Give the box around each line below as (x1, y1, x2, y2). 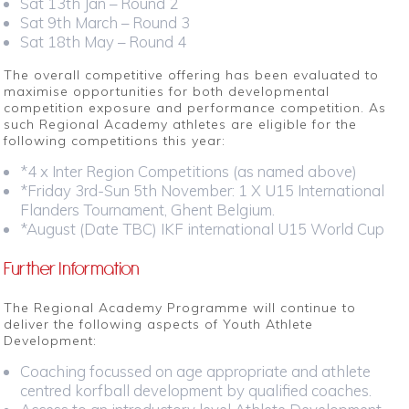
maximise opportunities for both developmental (4, 82, 330, 100)
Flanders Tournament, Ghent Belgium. (19, 199, 275, 219)
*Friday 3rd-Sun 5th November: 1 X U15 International (19, 180, 384, 200)
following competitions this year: (4, 131, 226, 149)
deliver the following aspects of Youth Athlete (4, 315, 314, 332)
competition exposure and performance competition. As (4, 99, 387, 116)
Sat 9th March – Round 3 (19, 13, 190, 33)
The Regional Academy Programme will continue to (4, 299, 357, 316)
